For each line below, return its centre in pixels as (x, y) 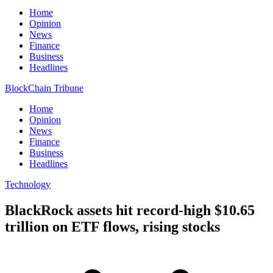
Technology (28, 184)
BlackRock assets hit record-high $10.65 (130, 210)
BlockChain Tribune (44, 88)
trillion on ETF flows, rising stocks (112, 226)
